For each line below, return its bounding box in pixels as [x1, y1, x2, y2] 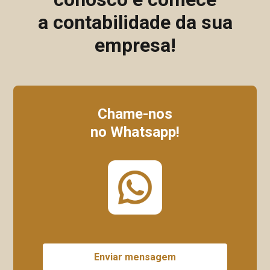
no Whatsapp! [90, 123, 180, 140]
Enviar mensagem [93, 251, 176, 263]
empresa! [94, 33, 176, 57]
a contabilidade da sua [37, 10, 233, 34]
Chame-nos [98, 105, 172, 122]
